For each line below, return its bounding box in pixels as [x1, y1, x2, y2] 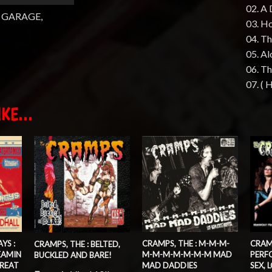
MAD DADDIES [141, 260, 197, 270]
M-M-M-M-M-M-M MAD [141, 249, 232, 259]
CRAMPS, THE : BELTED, [33, 239, 120, 250]
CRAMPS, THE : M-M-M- [141, 238, 229, 248]
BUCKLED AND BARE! [33, 250, 112, 260]
